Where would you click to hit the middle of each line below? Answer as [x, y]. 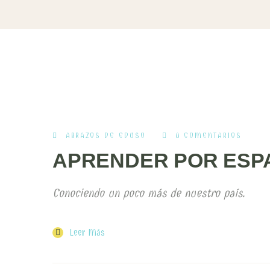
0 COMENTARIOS [209, 136]
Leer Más [87, 232]
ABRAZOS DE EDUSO [106, 136]
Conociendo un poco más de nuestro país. [150, 193]
